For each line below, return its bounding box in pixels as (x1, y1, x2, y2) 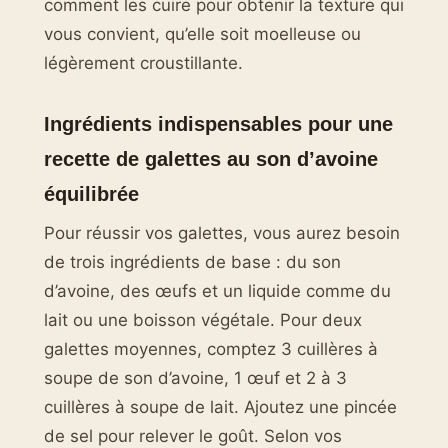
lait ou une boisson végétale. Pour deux (44, 310, 362, 331)
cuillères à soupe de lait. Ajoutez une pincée (44, 397, 397, 418)
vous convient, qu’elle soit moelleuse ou (44, 23, 361, 44)
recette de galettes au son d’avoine (44, 147, 378, 171)
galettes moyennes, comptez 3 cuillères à (44, 339, 378, 360)
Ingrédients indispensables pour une (44, 112, 393, 136)
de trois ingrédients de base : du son (44, 252, 341, 273)
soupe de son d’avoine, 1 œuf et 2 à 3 (44, 368, 347, 389)
